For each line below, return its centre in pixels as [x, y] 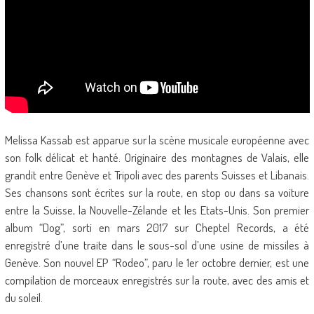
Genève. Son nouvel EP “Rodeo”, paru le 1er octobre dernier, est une [157, 262]
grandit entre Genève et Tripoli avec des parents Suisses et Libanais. [157, 175]
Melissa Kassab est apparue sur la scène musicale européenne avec [157, 140]
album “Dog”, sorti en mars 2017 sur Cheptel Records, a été [157, 227]
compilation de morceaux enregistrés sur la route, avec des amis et [157, 280]
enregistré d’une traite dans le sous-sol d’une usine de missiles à [157, 245]
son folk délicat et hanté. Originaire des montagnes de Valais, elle [157, 157]
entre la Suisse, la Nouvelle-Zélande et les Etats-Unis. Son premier [157, 210]
